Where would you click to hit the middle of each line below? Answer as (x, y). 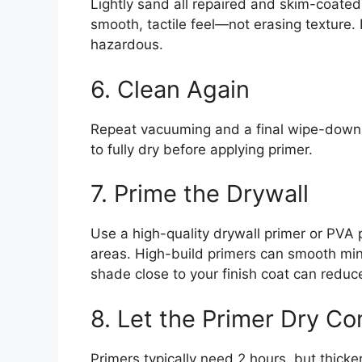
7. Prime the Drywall (200, 194)
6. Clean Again (170, 89)
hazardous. (127, 45)
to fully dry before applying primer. (202, 149)
